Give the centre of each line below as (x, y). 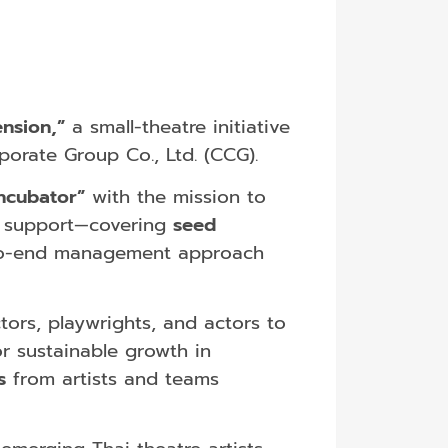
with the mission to (175, 196)
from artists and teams (112, 378)
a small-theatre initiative (177, 126)
